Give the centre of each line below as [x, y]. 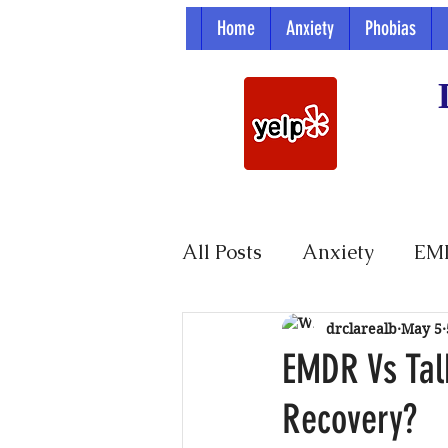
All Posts [222, 252]
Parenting [266, 332]
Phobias [390, 28]
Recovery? [349, 419]
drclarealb [361, 328]
